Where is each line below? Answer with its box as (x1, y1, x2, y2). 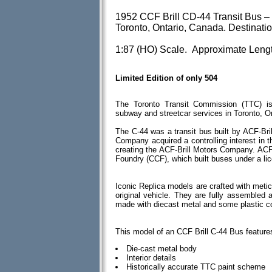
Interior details (126, 253, 176, 262)
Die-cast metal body (126, 244, 197, 253)
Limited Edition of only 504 (115, 73, 217, 83)
